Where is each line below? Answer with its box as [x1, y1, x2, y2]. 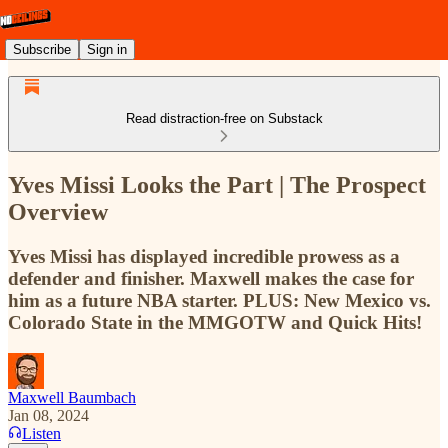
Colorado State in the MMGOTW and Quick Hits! [8, 311, 422, 333]
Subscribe [13, 41, 71, 57]
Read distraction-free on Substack [125, 111, 323, 126]
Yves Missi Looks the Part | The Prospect [8, 171, 426, 198]
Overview [8, 198, 108, 225]
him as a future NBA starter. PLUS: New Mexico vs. [8, 289, 431, 311]
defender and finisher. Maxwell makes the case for [8, 267, 414, 289]
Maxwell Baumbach [8, 388, 136, 406]
